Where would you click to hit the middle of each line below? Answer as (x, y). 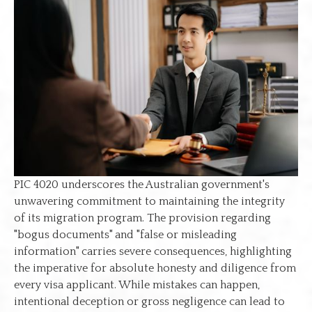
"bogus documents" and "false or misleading (125, 234)
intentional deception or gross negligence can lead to (149, 301)
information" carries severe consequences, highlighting (153, 251)
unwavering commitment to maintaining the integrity (149, 201)
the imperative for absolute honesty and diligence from (155, 268)
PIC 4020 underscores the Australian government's (142, 184)
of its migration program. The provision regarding (142, 218)
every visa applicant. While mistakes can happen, (137, 284)
